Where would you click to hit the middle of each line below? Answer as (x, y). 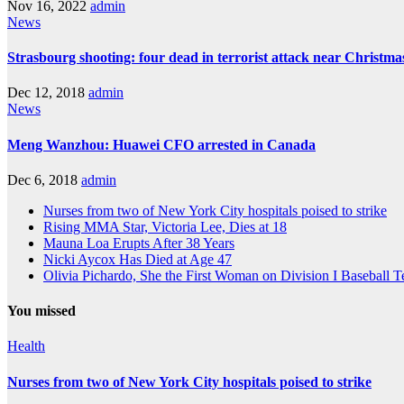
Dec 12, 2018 (46, 93)
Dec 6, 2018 (42, 179)
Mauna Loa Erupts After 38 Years (139, 243)
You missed (41, 311)
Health (26, 346)
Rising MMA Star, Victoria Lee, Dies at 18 (165, 226)
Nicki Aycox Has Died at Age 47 (138, 259)
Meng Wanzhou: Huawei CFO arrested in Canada (161, 144)
